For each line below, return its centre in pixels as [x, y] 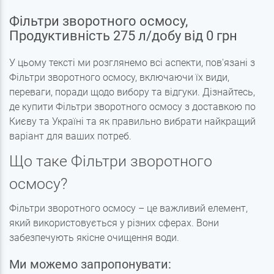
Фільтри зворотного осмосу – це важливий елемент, [128, 209]
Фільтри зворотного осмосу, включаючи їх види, [119, 78]
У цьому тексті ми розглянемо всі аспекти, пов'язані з [132, 63]
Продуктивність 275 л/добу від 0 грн [123, 36]
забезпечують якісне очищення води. [94, 238]
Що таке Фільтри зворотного [111, 161]
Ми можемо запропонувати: [90, 265]
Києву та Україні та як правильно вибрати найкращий [132, 122]
